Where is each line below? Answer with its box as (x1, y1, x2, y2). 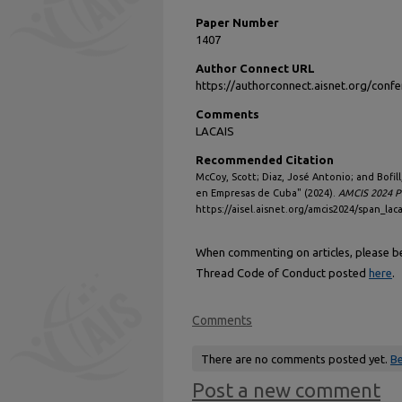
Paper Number (196, 16, 279, 29)
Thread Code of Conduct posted (196, 267, 369, 279)
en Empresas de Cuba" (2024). (196, 188, 338, 198)
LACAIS (196, 125, 234, 137)
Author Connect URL (196, 62, 315, 74)
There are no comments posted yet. (200, 352, 390, 365)
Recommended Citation (196, 153, 334, 166)
